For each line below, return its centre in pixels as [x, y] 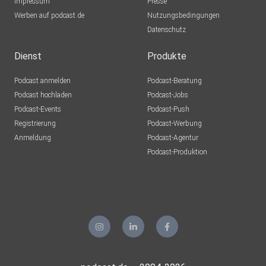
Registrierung [35, 124]
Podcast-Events [38, 110]
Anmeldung [33, 138]
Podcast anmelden [42, 81]
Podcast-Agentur [173, 138]
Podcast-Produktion [177, 152]
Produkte [167, 56]
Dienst [28, 56]
